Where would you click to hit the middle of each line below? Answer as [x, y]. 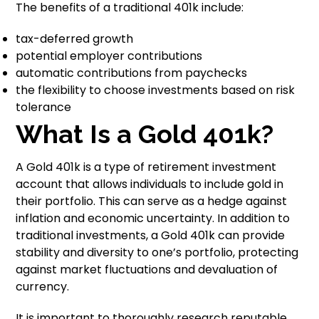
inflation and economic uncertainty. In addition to [153, 219]
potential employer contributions [109, 56]
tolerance [44, 108]
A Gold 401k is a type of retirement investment [146, 167]
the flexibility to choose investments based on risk [156, 90]
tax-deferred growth [75, 39]
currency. [43, 287]
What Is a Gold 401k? [145, 134]
